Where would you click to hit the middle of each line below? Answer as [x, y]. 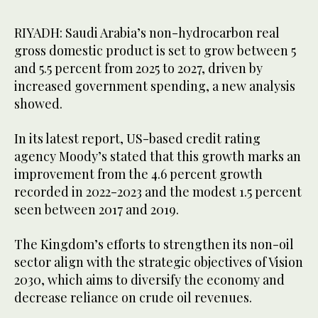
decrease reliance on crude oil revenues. [135, 297]
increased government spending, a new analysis [155, 86]
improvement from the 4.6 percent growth [138, 174]
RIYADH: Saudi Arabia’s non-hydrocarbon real [147, 32]
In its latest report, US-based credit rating [137, 138]
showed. [40, 103]
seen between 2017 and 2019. [98, 209]
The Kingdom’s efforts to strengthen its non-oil [154, 244]
